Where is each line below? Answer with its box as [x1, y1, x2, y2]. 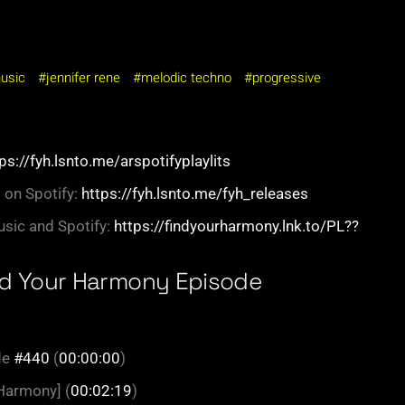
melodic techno [141, 67, 231, 88]
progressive [252, 67, 321, 88]
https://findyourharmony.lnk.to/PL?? [114, 216, 359, 235]
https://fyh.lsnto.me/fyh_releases [81, 184, 308, 202]
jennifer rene [46, 67, 120, 88]
